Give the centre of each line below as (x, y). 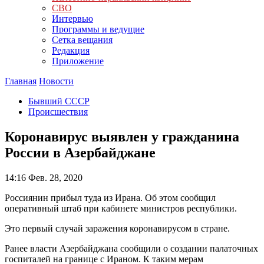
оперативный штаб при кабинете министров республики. (121, 208)
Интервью (72, 19)
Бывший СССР (59, 101)
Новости (56, 81)
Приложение (78, 61)
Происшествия (58, 112)
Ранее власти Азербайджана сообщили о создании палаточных (131, 248)
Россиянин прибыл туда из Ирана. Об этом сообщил (110, 197)
